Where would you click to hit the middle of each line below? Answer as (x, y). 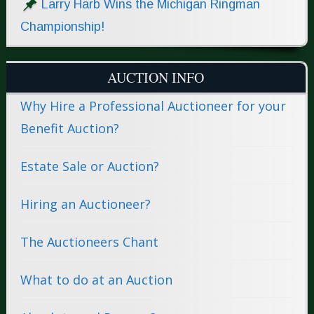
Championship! (62, 26)
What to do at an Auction (96, 279)
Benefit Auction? (69, 128)
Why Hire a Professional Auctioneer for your (153, 105)
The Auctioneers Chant (89, 241)
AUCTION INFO (156, 77)
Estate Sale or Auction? (89, 166)
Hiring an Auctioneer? (85, 204)
